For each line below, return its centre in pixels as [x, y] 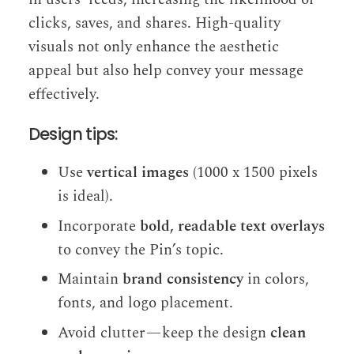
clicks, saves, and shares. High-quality [154, 24]
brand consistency [183, 280]
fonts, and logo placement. [146, 303]
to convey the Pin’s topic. [141, 250]
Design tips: [73, 134]
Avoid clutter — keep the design [164, 333]
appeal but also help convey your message [166, 71]
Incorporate [99, 226]
